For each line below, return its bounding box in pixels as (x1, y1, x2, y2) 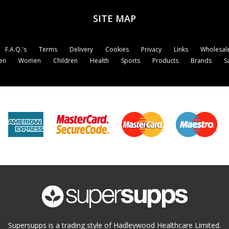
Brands (190, 56, 212, 65)
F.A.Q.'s (5, 44, 27, 54)
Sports (121, 56, 140, 65)
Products (152, 56, 178, 65)
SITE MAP (93, 12, 136, 25)
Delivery (69, 44, 93, 54)
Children (53, 56, 78, 65)
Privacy (141, 44, 162, 54)
